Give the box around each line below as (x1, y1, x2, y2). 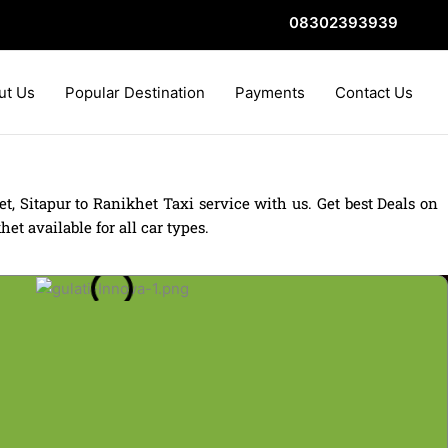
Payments (235, 82, 305, 102)
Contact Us (335, 82, 413, 102)
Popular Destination (65, 82, 205, 102)
